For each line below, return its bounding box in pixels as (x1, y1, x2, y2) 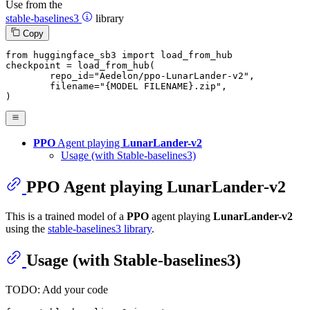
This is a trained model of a (6, 210, 127, 222)
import (122, 49, 155, 60)
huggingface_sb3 (28, 49, 122, 60)
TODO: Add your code (6, 283, 108, 295)
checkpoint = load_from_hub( (6, 60, 155, 71)
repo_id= (50, 70, 94, 81)
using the (6, 222, 48, 235)
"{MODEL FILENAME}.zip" (100, 80, 221, 91)
